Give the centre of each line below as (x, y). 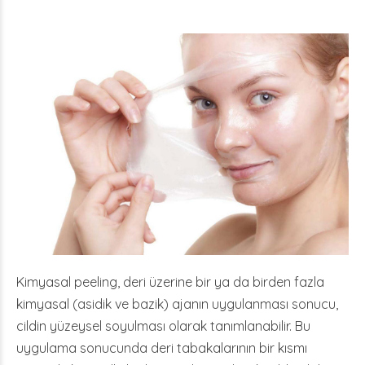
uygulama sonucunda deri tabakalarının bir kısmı (162, 348)
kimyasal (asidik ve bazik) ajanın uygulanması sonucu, (177, 304)
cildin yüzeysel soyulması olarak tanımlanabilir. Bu (163, 326)
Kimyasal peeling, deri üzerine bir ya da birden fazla (170, 282)
